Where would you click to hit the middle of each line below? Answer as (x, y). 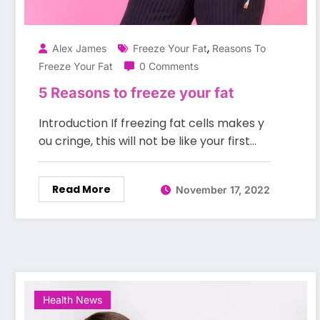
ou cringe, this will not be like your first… (147, 141)
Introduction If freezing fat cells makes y (151, 124)
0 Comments (169, 66)
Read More (81, 190)
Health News (72, 300)
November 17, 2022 (223, 189)
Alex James (79, 49)
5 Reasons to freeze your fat (136, 93)
